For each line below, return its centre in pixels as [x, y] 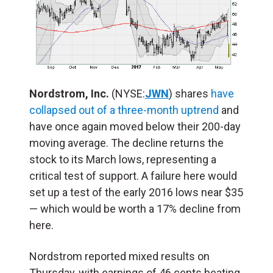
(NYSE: [128, 93]
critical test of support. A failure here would [133, 175]
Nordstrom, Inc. [70, 93]
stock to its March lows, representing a [123, 159]
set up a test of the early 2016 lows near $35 [136, 192]
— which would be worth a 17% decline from [135, 208]
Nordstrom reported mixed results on [119, 256]
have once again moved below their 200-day [135, 126]
